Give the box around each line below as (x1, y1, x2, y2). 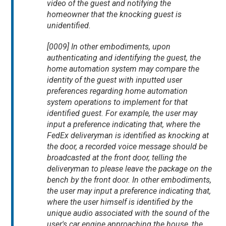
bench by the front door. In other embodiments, (47, 175, 212, 185)
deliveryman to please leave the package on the (47, 164, 212, 174)
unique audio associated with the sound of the (47, 208, 210, 218)
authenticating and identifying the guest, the (47, 53, 201, 63)
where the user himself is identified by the (47, 197, 193, 207)
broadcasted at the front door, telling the (47, 153, 187, 163)
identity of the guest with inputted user (47, 75, 183, 85)
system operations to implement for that (47, 97, 188, 107)
